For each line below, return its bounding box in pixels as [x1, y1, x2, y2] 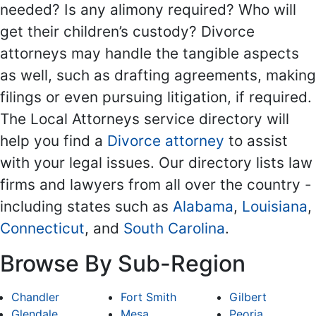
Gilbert [229, 289, 267, 304]
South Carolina [123, 219, 225, 237]
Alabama [173, 197, 233, 215]
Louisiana [242, 197, 308, 215]
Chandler [11, 289, 59, 304]
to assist [224, 131, 288, 150]
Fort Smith [120, 289, 176, 304]
